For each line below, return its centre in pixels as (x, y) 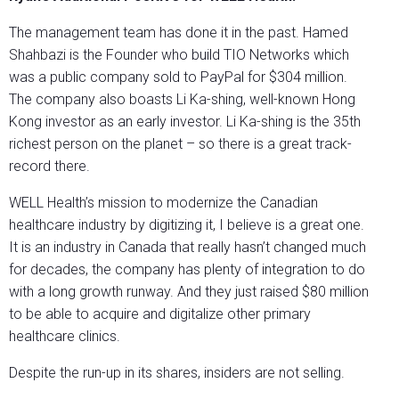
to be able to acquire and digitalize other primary (160, 314)
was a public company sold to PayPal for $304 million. (178, 77)
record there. (49, 167)
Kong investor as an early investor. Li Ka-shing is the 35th (185, 122)
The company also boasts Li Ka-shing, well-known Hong (182, 100)
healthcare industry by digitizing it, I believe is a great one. (187, 225)
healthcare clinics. (65, 337)
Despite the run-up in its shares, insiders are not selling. (177, 373)
